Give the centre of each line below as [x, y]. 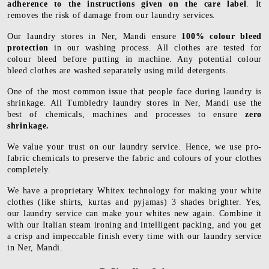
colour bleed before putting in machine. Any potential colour [134, 59]
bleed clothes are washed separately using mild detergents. [118, 71]
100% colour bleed [222, 37]
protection [31, 48]
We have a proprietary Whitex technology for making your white [134, 191]
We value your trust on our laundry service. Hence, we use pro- [134, 147]
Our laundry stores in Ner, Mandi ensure [95, 37]
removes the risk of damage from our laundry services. [112, 16]
